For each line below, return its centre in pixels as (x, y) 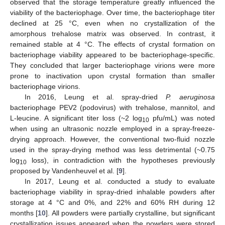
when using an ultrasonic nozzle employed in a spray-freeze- (113, 128)
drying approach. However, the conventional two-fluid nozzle (113, 139)
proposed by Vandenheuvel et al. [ (64, 171)
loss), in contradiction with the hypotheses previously (121, 160)
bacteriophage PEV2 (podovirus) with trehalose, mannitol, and (113, 107)
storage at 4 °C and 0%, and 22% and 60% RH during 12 (113, 202)
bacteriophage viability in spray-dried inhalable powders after (113, 192)
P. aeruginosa (191, 97)
